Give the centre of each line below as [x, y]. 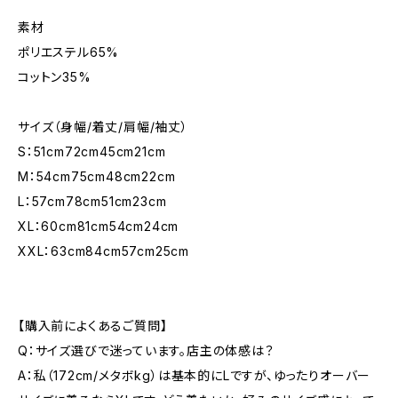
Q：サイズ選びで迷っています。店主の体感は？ [146, 350]
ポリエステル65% [69, 52]
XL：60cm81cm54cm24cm [99, 226]
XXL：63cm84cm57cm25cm [103, 251]
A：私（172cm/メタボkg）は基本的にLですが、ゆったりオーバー [195, 375]
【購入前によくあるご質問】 [93, 326]
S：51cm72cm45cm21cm [92, 151]
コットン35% [55, 77]
